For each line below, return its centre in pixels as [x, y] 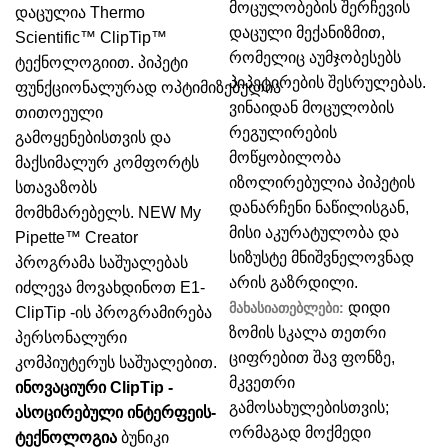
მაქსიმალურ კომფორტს [107, 162]
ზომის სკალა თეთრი [307, 332]
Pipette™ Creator [76, 237]
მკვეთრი [262, 382]
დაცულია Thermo [80, 12]
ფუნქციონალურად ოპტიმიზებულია [148, 87]
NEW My [169, 212]
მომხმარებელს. [74, 212]
